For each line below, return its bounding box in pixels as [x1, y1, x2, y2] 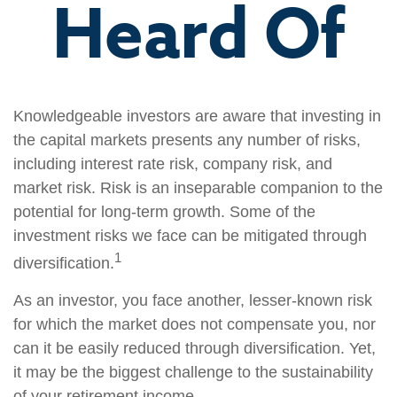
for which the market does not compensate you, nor [13, 315, 376, 333]
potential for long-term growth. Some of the [13, 203, 315, 221]
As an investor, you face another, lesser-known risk [13, 292, 372, 309]
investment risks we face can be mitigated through [13, 227, 367, 245]
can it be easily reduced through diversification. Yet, [13, 339, 376, 357]
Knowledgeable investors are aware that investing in [13, 107, 381, 125]
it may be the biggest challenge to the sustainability [13, 363, 373, 381]
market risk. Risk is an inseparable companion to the [13, 179, 383, 197]
